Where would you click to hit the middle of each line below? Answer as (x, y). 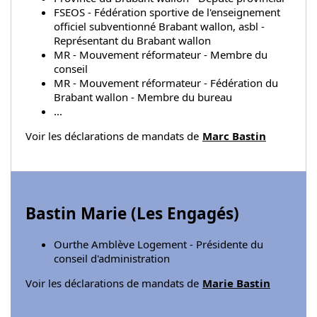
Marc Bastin (234, 136)
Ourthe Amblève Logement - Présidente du (158, 244)
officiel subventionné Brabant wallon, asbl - (159, 26)
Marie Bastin (236, 283)
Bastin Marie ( (81, 213)
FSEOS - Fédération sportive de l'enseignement (167, 12)
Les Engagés (185, 213)
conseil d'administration (112, 259)
